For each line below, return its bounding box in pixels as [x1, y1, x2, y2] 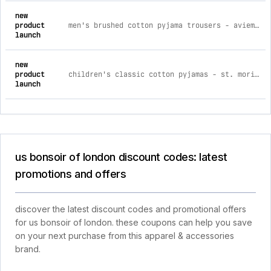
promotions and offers [15, 168, 126, 180]
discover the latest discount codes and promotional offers [15, 204, 246, 214]
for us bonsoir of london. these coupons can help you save [15, 217, 252, 227]
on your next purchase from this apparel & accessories [15, 230, 234, 241]
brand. [15, 244, 41, 254]
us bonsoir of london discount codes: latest [15, 151, 227, 163]
